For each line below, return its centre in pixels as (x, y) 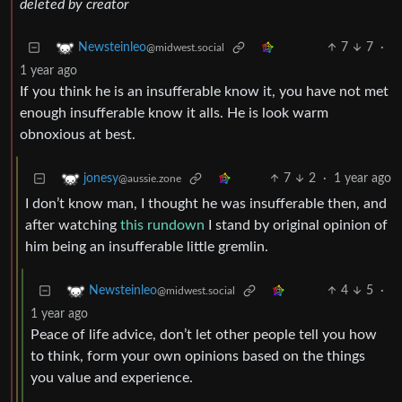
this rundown (162, 226)
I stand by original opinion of (296, 226)
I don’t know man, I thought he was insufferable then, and (206, 204)
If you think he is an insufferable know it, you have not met (204, 92)
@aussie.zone (150, 179)
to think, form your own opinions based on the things (198, 357)
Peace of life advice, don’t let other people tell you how (204, 335)
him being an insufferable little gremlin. (147, 247)
